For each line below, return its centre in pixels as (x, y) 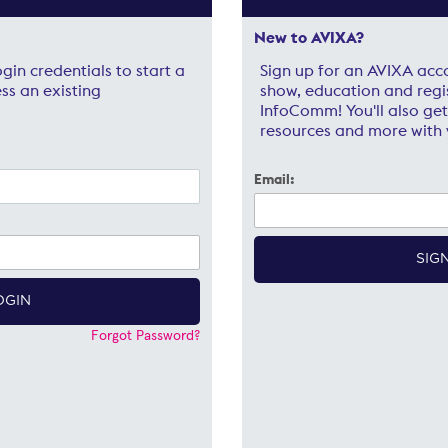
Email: (274, 178)
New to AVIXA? (308, 36)
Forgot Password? (145, 335)
